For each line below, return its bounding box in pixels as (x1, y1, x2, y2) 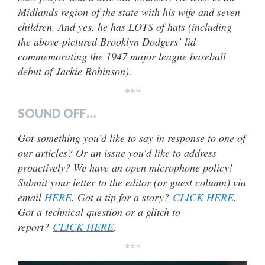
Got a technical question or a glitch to (18, 205, 180, 219)
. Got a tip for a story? (72, 190, 173, 205)
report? (18, 219, 53, 234)
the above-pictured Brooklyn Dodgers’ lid (18, 34, 196, 49)
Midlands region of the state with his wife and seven (18, 5, 240, 20)
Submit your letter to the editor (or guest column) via (18, 175, 246, 190)
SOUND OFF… (18, 106, 96, 121)
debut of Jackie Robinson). (18, 64, 132, 79)
